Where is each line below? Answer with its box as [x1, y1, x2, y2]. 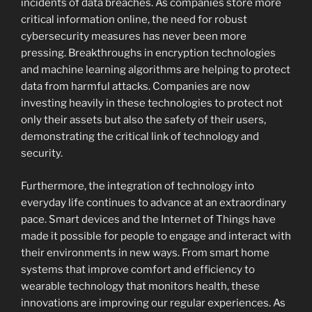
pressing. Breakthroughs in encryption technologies [21, 47, 276, 60]
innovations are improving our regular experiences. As [21, 296, 286, 309]
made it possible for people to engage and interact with [21, 229, 291, 242]
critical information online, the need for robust [21, 13, 247, 26]
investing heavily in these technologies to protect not [21, 97, 283, 110]
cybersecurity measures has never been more [21, 30, 247, 43]
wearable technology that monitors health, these [21, 279, 260, 292]
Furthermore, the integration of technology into [21, 179, 254, 192]
